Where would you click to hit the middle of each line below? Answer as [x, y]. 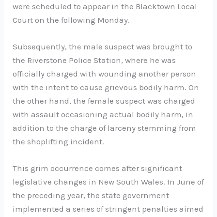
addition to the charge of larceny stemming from [105, 128]
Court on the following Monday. [71, 20]
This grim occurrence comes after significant [98, 168]
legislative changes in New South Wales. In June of [108, 182]
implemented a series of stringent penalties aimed [108, 209]
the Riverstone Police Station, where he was [94, 60]
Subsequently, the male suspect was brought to [103, 47]
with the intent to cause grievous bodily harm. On [106, 87]
